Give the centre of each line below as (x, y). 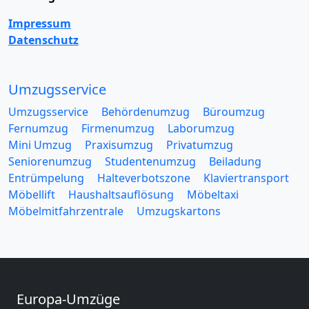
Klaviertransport (246, 178)
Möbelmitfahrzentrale (66, 211)
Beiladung (235, 161)
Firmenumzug (118, 128)
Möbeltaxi (213, 194)
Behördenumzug (146, 111)
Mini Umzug (40, 144)
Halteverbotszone (144, 178)
